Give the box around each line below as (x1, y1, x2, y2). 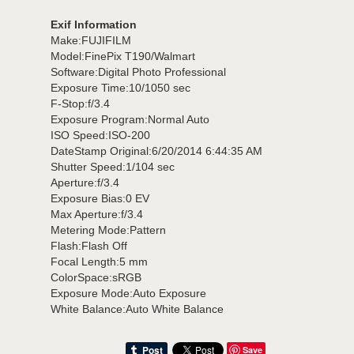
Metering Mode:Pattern (51, 224, 166, 237)
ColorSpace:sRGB (51, 271, 141, 284)
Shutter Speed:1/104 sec (51, 160, 175, 174)
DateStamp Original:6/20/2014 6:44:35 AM (51, 145, 262, 158)
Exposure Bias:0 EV (51, 192, 149, 205)
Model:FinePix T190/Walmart (51, 50, 195, 63)
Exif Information (51, 18, 137, 32)
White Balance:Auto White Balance (51, 303, 224, 316)
